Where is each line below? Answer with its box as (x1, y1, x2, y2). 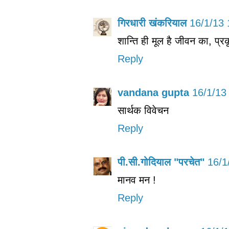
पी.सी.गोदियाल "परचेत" (118, 156, 204, 168)
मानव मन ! (118, 174, 156, 186)
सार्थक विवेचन (118, 105, 169, 117)
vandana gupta (118, 87, 189, 99)
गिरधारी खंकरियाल (118, 17, 187, 29)
